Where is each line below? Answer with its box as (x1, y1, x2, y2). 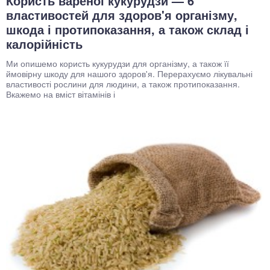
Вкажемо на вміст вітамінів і (6, 87, 115, 100)
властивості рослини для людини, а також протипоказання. (6, 77, 240, 90)
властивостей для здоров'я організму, (6, 5, 237, 24)
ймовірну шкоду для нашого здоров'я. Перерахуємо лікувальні (6, 67, 253, 80)
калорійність (6, 34, 83, 52)
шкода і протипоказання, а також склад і (6, 20, 249, 38)
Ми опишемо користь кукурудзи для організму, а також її (6, 57, 229, 69)
